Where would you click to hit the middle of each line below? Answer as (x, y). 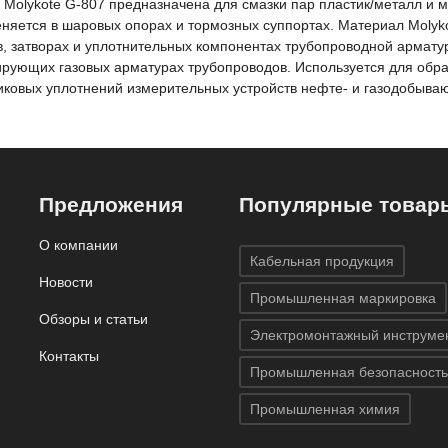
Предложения (111, 205)
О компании (78, 245)
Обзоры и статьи (93, 319)
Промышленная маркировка (343, 297)
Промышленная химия (325, 408)
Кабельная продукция (322, 260)
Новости (66, 282)
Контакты (69, 356)
